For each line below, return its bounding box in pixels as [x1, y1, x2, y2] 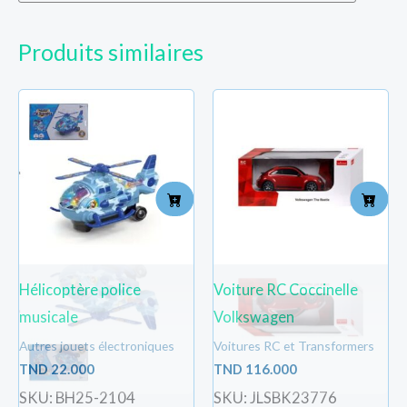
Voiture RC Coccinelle [213, 280, 358, 298]
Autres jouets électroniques [19, 337, 174, 353]
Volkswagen [213, 307, 294, 325]
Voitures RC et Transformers [213, 337, 374, 353]
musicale [19, 307, 78, 325]
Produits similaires [18, 39, 203, 66]
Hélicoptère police [19, 280, 141, 298]
